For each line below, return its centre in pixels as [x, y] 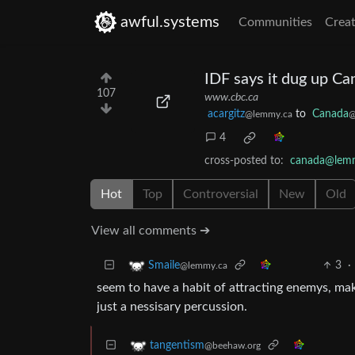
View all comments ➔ [151, 231]
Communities [275, 22]
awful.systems [170, 22]
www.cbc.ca [231, 97]
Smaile [164, 266]
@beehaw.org [233, 346]
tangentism [177, 346]
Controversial [221, 194]
